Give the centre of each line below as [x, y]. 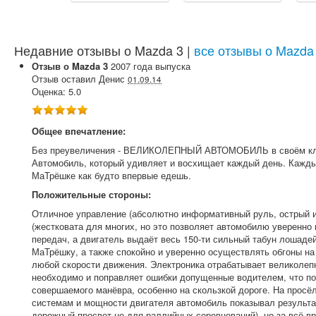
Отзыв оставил [65, 79]
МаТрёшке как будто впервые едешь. [111, 175]
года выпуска [162, 66]
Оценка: [50, 91]
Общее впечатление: [79, 131]
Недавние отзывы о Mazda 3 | [104, 50]
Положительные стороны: [91, 194]
